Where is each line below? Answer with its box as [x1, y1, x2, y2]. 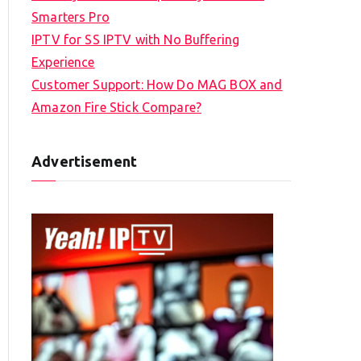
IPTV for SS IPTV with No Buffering [31, 32, 240, 48]
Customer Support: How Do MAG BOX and [31, 77, 283, 93]
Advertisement [31, 153, 138, 170]
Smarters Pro [31, 10, 110, 25]
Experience [31, 55, 95, 70]
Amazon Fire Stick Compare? [31, 100, 202, 115]
